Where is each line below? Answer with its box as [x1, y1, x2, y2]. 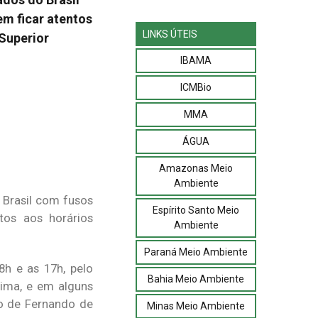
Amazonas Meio [159, 162, 233, 174]
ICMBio [180, 81, 212, 93]
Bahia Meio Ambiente [148, 273, 244, 285]
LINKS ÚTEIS [143, 28, 197, 40]
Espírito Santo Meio [153, 204, 239, 216]
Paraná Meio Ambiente [144, 246, 248, 258]
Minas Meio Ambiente [147, 300, 245, 312]
